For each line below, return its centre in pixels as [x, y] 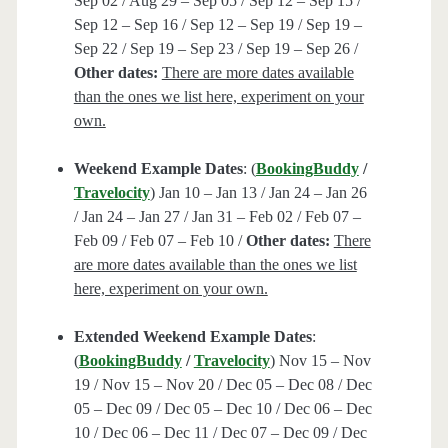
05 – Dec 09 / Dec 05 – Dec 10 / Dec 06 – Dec [222, 409]
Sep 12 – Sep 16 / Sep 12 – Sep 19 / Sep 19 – [217, 25]
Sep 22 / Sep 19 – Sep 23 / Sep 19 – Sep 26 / [215, 49]
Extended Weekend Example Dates [192, 337]
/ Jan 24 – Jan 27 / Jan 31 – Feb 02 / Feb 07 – [217, 217]
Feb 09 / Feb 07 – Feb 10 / [159, 241]
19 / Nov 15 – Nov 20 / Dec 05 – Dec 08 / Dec [222, 385]
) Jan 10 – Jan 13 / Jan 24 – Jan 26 [258, 193]
